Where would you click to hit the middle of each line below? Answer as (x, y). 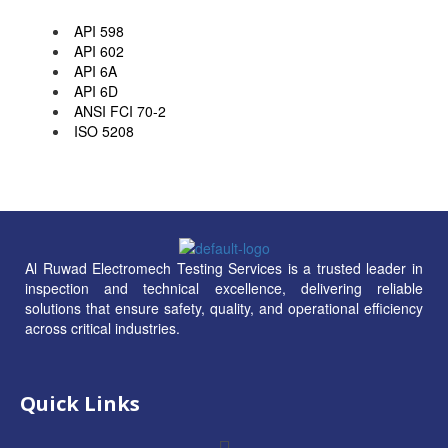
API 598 (97, 31)
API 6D (94, 91)
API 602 (97, 51)
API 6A (93, 71)
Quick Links (80, 404)
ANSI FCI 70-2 (118, 111)
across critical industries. (102, 328)
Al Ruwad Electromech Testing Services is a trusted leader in (224, 268)
